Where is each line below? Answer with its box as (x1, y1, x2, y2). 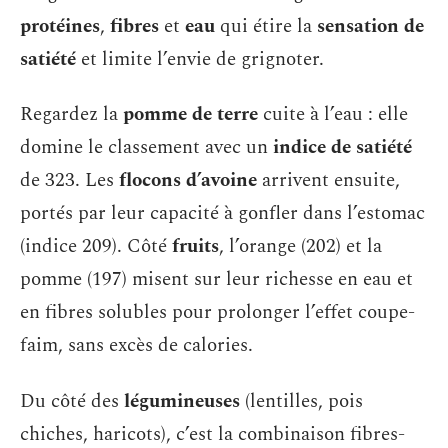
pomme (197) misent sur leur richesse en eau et (20, 265, 413, 295)
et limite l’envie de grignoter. (76, 44, 324, 74)
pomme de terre (123, 100, 258, 130)
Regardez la (20, 100, 123, 130)
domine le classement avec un (20, 133, 273, 163)
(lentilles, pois (240, 386, 363, 416)
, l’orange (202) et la (219, 232, 382, 262)
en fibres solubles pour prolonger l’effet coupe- (20, 298, 415, 328)
